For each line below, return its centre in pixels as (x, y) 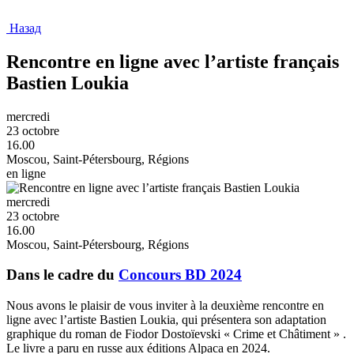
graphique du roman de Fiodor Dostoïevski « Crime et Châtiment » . (176, 334)
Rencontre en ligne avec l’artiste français (173, 61)
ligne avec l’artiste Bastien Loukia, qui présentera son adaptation (166, 320)
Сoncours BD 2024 (180, 275)
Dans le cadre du (62, 275)
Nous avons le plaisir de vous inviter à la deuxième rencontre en (165, 306)
